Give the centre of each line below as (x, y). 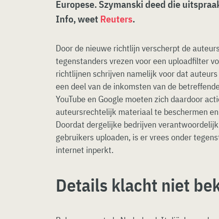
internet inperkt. (85, 150)
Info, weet (78, 19)
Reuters (116, 19)
